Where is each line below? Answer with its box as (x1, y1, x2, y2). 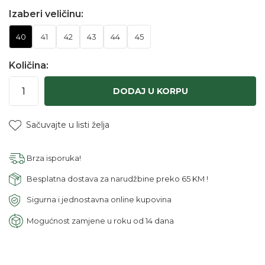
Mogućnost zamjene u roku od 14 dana (27, 215, 174, 225)
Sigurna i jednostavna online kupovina (27, 194, 172, 204)
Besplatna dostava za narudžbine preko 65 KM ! (27, 173, 208, 183)
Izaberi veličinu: (9, 8, 83, 20)
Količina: (9, 60, 49, 71)
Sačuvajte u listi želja (26, 119, 109, 130)
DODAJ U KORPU (112, 86, 188, 96)
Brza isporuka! (27, 153, 81, 163)
